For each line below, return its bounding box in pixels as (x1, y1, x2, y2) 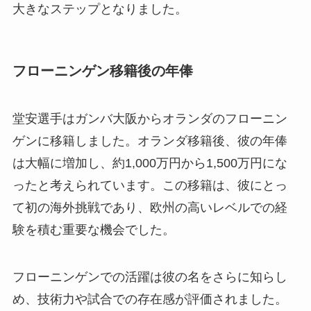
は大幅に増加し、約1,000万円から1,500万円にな (12, 155, 287, 170)
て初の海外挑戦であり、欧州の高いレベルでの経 (12, 200, 287, 215)
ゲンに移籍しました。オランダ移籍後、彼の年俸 (12, 133, 287, 148)
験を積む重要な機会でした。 (12, 222, 175, 237)
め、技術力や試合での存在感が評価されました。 (12, 292, 287, 306)
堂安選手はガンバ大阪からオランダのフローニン (12, 111, 287, 126)
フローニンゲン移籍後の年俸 (12, 62, 193, 78)
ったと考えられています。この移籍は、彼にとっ (12, 178, 287, 192)
